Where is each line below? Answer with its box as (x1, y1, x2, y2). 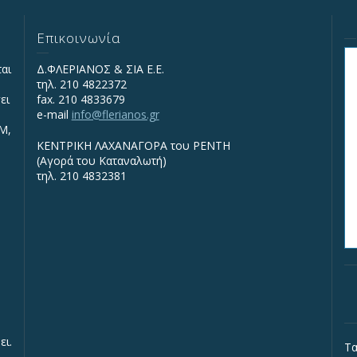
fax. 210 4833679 (36, 91, 125, 107)
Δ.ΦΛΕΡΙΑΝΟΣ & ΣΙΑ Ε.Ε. (36, 61, 164, 76)
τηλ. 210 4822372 (36, 76, 127, 92)
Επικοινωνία (36, 28, 120, 47)
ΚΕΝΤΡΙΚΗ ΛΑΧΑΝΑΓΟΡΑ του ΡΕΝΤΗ (36, 137, 230, 153)
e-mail (36, 106, 72, 122)
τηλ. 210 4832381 (36, 167, 127, 183)
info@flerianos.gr (71, 106, 159, 122)
